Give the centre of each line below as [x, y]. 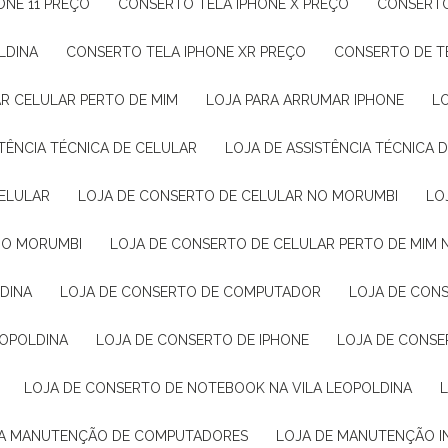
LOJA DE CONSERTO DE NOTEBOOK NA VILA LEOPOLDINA [222, 388]
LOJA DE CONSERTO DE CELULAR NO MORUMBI [242, 196]
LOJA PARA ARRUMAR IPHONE [309, 100]
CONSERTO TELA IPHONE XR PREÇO [191, 52]
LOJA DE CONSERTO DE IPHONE [206, 340]
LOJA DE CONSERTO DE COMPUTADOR [194, 292]
